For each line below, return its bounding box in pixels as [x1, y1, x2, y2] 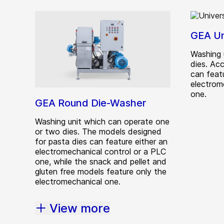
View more [49, 200, 110, 215]
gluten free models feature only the [35, 166, 166, 176]
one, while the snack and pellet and [35, 156, 166, 166]
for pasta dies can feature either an [35, 136, 167, 146]
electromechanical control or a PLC [35, 146, 166, 156]
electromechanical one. [35, 176, 120, 186]
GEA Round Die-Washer [35, 96, 146, 109]
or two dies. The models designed [35, 126, 161, 136]
